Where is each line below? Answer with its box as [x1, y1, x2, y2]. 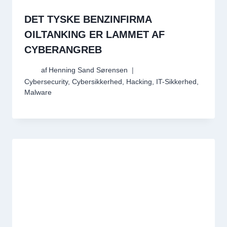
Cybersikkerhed [72, 78, 122, 86]
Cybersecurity [24, 78, 68, 86]
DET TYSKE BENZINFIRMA [24, 13, 152, 25]
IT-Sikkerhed [156, 78, 197, 86]
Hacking [126, 78, 152, 86]
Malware [24, 89, 52, 97]
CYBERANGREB [24, 44, 102, 55]
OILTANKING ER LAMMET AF [24, 28, 165, 40]
